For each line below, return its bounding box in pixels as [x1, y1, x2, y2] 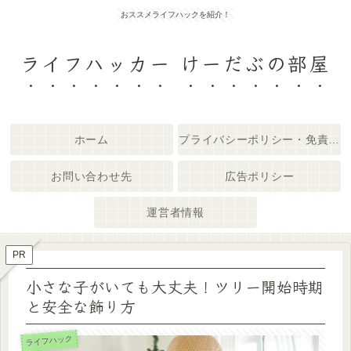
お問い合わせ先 [51, 169, 132, 183]
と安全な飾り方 [26, 295, 136, 318]
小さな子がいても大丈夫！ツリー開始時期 [26, 275, 324, 299]
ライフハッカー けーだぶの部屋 [20, 49, 331, 77]
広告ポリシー [225, 169, 295, 183]
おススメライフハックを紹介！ [121, 10, 230, 19]
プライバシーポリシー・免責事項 [328, 133, 340, 147]
